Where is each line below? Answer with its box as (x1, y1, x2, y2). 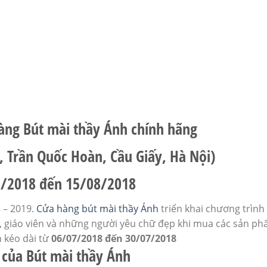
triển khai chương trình (159, 201, 265, 215)
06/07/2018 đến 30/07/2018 (51, 231, 176, 245)
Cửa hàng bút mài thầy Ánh (36, 201, 159, 215)
